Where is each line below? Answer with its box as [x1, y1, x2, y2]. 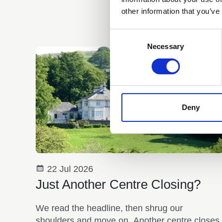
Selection [110, 42, 140, 51]
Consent [110, 30, 137, 39]
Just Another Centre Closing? [36, 176, 201, 192]
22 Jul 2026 [45, 164, 93, 174]
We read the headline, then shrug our [36, 203, 183, 213]
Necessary [147, 42, 184, 51]
